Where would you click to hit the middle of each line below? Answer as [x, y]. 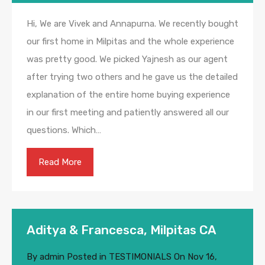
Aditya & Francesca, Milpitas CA [122, 230]
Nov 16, [202, 257]
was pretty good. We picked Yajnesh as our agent [127, 59]
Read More [60, 162]
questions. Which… [64, 130]
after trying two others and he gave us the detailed [132, 77]
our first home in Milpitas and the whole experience [130, 42]
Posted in [87, 257]
